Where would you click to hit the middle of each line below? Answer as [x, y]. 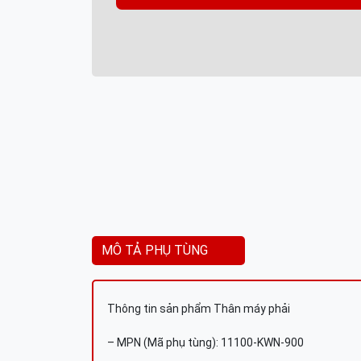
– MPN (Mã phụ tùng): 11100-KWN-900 [205, 342]
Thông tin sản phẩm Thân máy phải [199, 309]
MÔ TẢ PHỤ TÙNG [155, 250]
